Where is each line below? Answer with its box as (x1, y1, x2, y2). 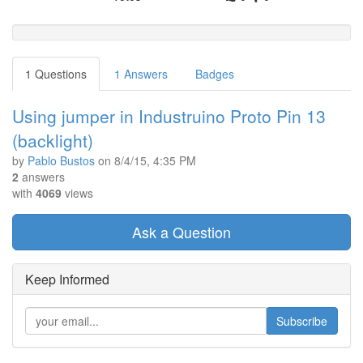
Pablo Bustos (28, 152, 95, 169)
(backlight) (12, 128, 93, 152)
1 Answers (114, 66, 168, 82)
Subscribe (276, 313, 327, 329)
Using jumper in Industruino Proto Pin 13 (12, 104, 326, 128)
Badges (195, 66, 234, 82)
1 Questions (25, 66, 87, 82)
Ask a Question (132, 221, 231, 242)
